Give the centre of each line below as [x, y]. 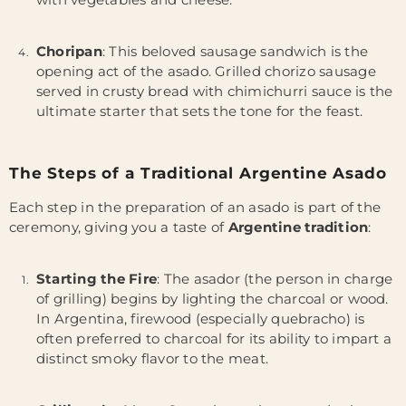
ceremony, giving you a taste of [119, 227]
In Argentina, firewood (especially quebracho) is [201, 319]
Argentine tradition [298, 227]
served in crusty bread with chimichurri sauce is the [215, 91]
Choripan [69, 51]
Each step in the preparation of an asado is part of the [195, 207]
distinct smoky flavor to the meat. [153, 358]
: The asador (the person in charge [275, 279]
